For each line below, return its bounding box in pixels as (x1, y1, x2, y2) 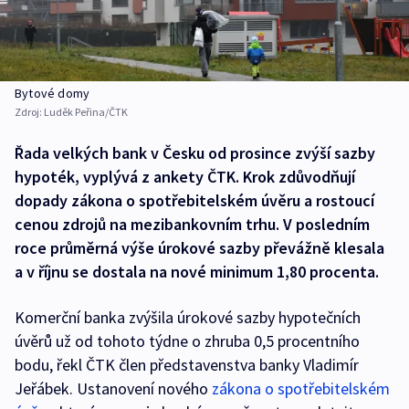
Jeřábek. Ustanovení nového (15, 378, 212, 399)
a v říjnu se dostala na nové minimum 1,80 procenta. (15, 261, 379, 282)
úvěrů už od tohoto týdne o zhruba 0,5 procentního (15, 330, 360, 351)
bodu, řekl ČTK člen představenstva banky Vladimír (15, 354, 359, 375)
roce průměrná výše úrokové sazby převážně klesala (15, 237, 384, 258)
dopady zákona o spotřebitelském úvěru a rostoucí (15, 190, 374, 211)
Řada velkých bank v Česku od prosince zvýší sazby (15, 142, 375, 163)
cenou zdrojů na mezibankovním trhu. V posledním (15, 214, 370, 235)
